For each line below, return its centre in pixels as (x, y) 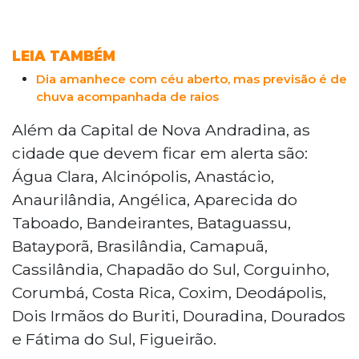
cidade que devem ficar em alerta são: (160, 153)
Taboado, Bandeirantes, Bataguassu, (151, 222)
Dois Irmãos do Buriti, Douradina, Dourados (179, 315)
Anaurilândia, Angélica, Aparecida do (155, 199)
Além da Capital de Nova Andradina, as (161, 129)
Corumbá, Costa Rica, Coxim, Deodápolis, (169, 292)
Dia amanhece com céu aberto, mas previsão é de (192, 79)
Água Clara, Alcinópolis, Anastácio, (143, 176)
